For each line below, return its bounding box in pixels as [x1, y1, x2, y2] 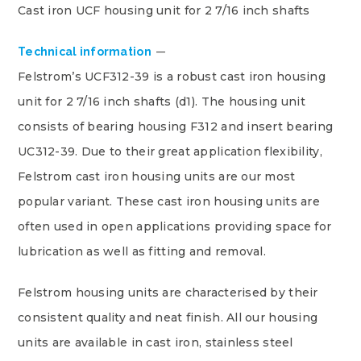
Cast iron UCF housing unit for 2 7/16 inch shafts [18, 3, 310, 18]
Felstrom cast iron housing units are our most [18, 169, 296, 184]
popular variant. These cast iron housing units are [18, 194, 320, 209]
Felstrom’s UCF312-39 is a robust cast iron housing [18, 69, 326, 84]
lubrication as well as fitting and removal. [18, 244, 267, 259]
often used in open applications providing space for [18, 219, 332, 234]
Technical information [18, 45, 151, 58]
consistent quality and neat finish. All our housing [18, 310, 318, 325]
